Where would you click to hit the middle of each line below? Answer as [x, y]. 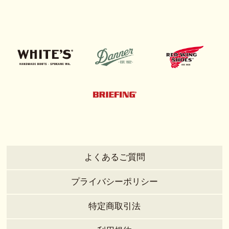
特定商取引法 [114, 206]
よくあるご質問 [114, 157]
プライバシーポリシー [114, 181]
